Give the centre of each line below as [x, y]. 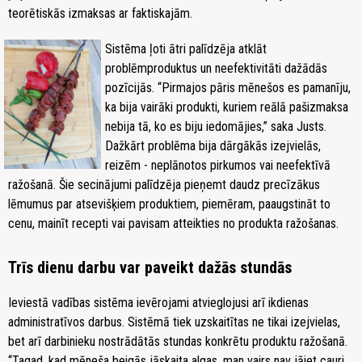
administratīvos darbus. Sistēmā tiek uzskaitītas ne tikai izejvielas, [174, 322]
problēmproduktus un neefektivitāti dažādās [216, 68]
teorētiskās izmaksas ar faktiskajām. [100, 13]
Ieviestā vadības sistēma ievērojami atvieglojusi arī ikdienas [158, 302]
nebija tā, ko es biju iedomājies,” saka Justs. [216, 126]
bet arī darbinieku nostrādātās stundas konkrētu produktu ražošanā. [178, 341]
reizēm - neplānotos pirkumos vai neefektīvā [218, 165]
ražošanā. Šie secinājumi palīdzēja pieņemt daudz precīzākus [164, 184]
